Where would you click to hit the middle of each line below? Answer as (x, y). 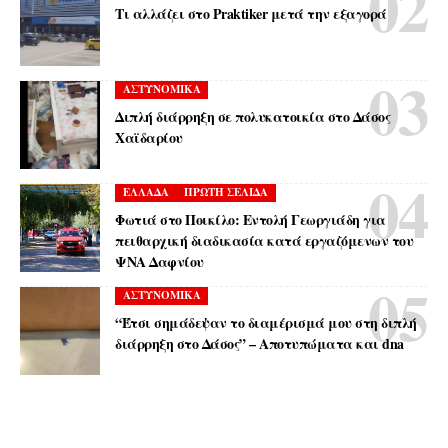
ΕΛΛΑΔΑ (145, 192)
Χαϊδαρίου (149, 137)
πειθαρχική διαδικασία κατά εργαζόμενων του (264, 240)
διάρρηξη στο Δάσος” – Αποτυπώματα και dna (259, 343)
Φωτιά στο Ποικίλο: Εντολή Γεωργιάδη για (250, 219)
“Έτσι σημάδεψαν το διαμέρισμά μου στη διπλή (266, 322)
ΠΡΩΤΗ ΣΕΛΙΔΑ (226, 192)
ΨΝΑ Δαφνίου (159, 261)
